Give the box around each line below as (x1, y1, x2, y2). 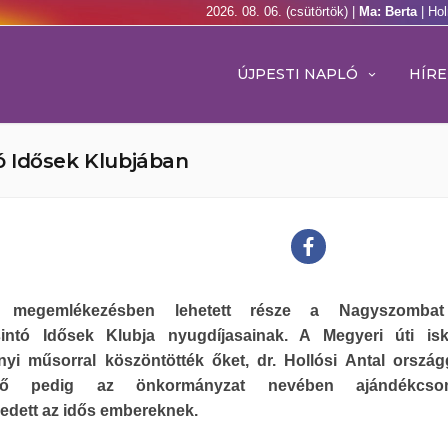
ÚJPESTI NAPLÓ (237, 65, 358, 83)
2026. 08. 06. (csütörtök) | (206, 4, 359, 19)
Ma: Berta (359, 4, 421, 19)
